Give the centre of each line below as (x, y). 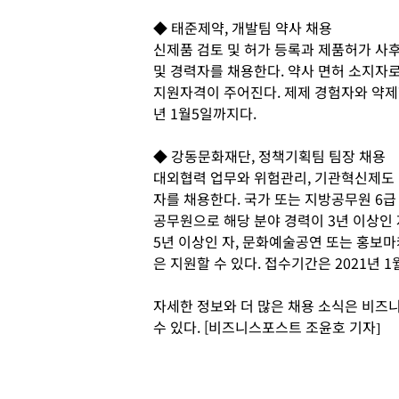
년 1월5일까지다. (207, 113)
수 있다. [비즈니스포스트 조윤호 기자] (267, 326)
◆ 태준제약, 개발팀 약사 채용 (243, 27)
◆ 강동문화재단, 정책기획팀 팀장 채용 (269, 155)
